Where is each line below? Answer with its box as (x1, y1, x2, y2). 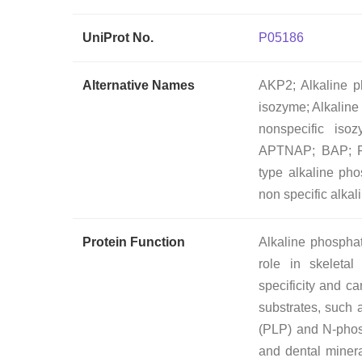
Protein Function (82, 234, 185, 249)
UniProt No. (82, 30, 154, 44)
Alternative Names (82, 78, 195, 92)
